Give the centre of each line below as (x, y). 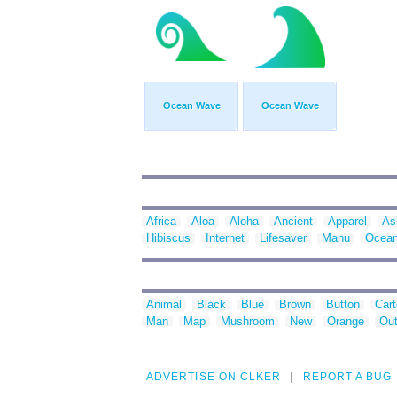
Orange (346, 322)
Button (343, 305)
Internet (225, 238)
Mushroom (248, 322)
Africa (161, 222)
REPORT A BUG (347, 377)
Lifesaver (283, 238)
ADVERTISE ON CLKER (214, 377)
